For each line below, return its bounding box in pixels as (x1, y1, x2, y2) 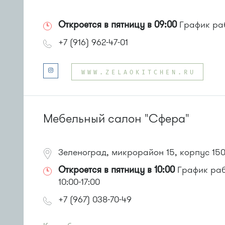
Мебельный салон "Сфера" (43, 111, 189, 127)
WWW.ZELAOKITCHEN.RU (81, 70, 196, 76)
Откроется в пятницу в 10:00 (58, 164, 175, 176)
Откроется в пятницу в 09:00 (58, 19, 177, 31)
